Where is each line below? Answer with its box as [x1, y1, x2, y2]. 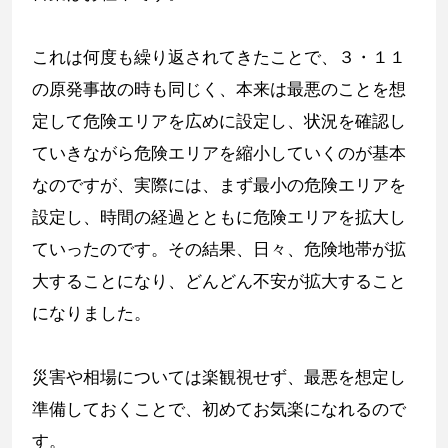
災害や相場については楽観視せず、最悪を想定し [32, 366, 406, 387]
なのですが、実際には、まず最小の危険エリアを [32, 174, 406, 195]
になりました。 [32, 302, 151, 323]
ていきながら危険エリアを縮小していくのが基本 [32, 142, 406, 163]
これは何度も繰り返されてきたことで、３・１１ [32, 46, 406, 67]
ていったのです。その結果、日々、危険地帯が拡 [32, 238, 406, 259]
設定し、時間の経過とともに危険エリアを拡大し [32, 206, 406, 227]
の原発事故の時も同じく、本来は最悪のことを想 [32, 78, 406, 99]
